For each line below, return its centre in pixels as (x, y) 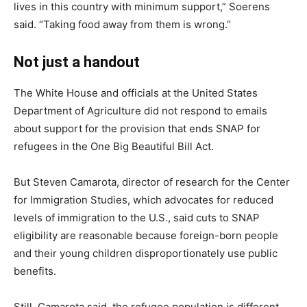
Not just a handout (77, 62)
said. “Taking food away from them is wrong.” (122, 24)
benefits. (35, 271)
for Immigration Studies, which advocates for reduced (144, 200)
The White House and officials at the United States (136, 93)
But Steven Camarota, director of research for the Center (152, 182)
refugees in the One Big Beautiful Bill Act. (114, 146)
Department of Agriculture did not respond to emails (140, 111)
